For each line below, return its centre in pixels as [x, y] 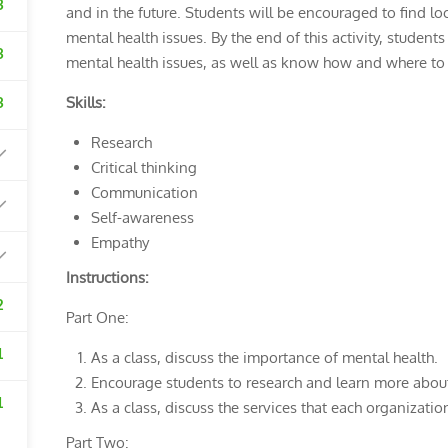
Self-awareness [142, 217]
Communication [144, 192]
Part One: [97, 317]
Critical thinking [143, 167]
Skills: [85, 102]
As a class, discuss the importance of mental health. [264, 357]
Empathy [119, 242]
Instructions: [107, 277]
